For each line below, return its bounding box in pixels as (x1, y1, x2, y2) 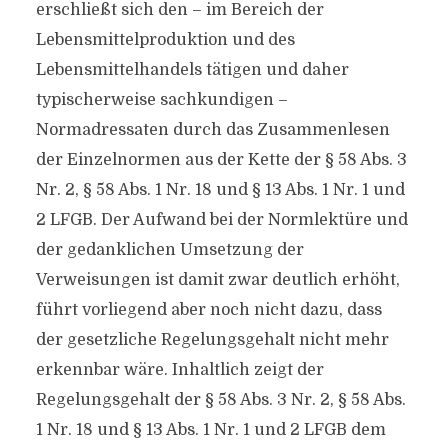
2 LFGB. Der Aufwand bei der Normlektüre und (35, 211, 408, 229)
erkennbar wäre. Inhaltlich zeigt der (35, 361, 324, 379)
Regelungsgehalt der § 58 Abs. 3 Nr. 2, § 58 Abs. (35, 391, 406, 409)
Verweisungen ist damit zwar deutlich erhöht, (35, 271, 400, 289)
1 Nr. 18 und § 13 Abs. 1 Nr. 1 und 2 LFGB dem (35, 421, 386, 439)
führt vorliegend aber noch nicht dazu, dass (35, 301, 382, 319)
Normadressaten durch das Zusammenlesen (35, 121, 390, 139)
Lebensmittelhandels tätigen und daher (35, 61, 349, 79)
